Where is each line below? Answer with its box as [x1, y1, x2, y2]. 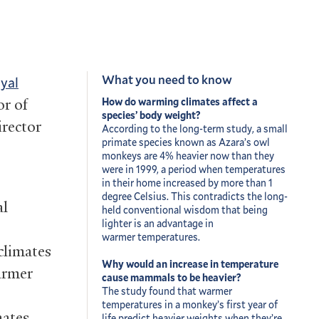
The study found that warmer [102, 283, 232, 298]
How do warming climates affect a [102, 94, 258, 108]
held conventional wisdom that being [102, 202, 268, 216]
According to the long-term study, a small [102, 121, 288, 135]
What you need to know [102, 70, 232, 88]
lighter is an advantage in [102, 216, 214, 230]
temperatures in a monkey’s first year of [102, 297, 278, 311]
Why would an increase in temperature [102, 256, 278, 271]
